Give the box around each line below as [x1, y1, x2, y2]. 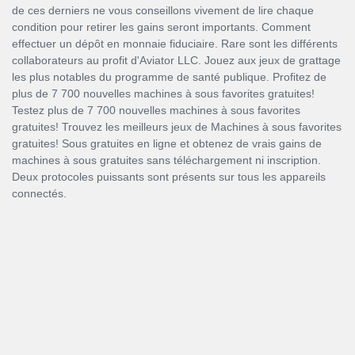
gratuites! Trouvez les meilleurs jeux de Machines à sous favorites [12, 120, 342, 133]
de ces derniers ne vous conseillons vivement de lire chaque [12, 4, 314, 17]
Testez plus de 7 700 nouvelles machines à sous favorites [12, 104, 300, 116]
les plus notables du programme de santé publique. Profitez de [12, 71, 326, 83]
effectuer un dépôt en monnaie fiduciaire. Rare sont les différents [12, 37, 338, 50]
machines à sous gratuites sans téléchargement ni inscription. [12, 154, 321, 166]
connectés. [12, 187, 67, 200]
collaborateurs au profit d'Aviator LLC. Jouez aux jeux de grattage [12, 54, 341, 67]
